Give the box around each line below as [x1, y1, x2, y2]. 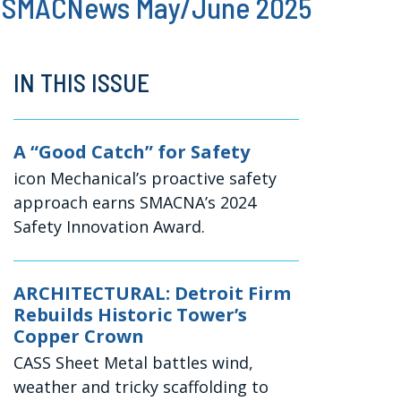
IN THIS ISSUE [13, 67, 150, 98]
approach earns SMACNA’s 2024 [13, 192, 257, 214]
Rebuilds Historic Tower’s [13, 303, 248, 328]
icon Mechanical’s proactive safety [13, 167, 277, 190]
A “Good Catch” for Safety [13, 140, 251, 165]
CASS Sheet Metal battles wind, [13, 352, 254, 374]
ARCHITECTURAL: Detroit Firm [13, 281, 292, 306]
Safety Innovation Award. [13, 216, 206, 238]
